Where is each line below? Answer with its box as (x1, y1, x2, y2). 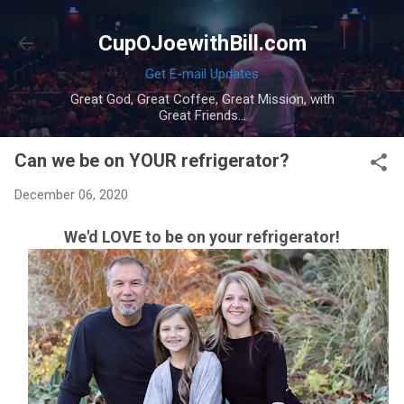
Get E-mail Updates (145, 66, 259, 82)
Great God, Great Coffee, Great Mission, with (69, 91, 335, 107)
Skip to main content (141, 14, 263, 31)
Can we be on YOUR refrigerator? (14, 150, 289, 171)
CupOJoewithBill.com (97, 31, 307, 56)
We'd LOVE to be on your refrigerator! (64, 226, 340, 246)
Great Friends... (158, 107, 246, 124)
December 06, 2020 (14, 187, 128, 203)
